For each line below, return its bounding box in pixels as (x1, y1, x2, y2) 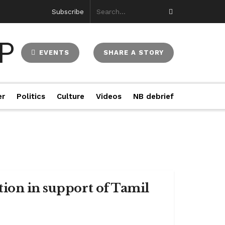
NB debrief (133, 92, 174, 101)
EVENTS (37, 48, 70, 56)
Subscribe (52, 8, 84, 16)
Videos (95, 92, 122, 101)
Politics (17, 92, 46, 101)
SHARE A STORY (103, 48, 164, 56)
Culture (56, 92, 84, 101)
